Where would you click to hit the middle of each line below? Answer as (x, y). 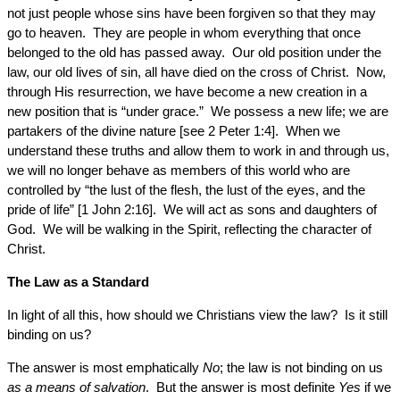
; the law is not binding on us (301, 367)
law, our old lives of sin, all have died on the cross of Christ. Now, (196, 72)
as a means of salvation (76, 387)
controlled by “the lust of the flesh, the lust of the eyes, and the (186, 190)
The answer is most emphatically (105, 367)
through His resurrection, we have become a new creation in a (187, 92)
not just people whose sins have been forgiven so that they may (192, 13)
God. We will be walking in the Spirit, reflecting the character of (189, 229)
